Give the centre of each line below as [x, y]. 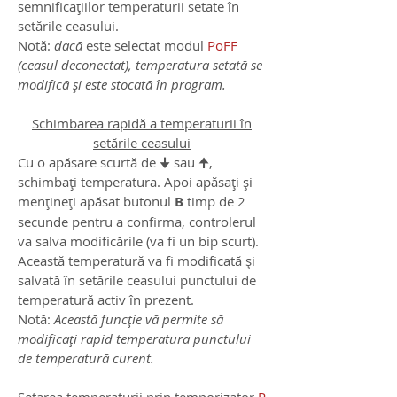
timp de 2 [214, 202]
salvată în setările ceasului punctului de [137, 280]
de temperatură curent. [86, 358]
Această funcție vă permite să [139, 319]
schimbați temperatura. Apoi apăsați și [135, 182]
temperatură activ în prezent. [106, 300]
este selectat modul [145, 46]
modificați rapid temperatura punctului [134, 339]
